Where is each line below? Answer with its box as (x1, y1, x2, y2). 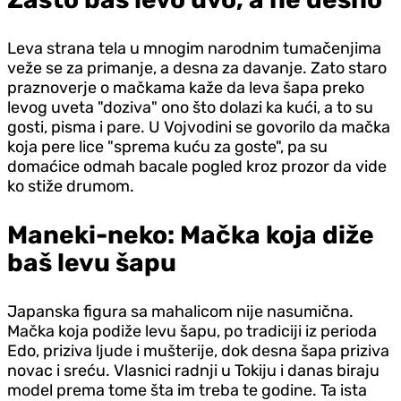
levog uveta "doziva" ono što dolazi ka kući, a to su (7, 97, 373, 117)
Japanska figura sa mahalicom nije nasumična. (7, 301, 354, 321)
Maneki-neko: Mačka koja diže (7, 219, 374, 250)
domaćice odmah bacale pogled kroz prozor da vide (7, 156, 387, 176)
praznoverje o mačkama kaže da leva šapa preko (7, 77, 364, 98)
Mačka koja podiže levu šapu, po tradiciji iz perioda (7, 320, 377, 341)
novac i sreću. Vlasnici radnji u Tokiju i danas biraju (7, 360, 380, 380)
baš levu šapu (7, 247, 176, 277)
